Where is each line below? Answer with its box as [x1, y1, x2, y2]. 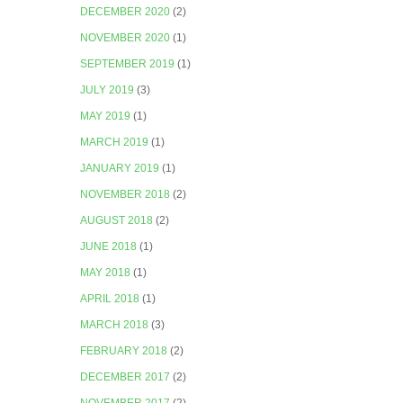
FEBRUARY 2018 [80, 345, 168, 358]
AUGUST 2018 [80, 214, 154, 228]
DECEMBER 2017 [80, 371, 171, 384]
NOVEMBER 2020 [80, 31, 171, 45]
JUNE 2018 [80, 240, 138, 254]
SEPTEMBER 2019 [80, 58, 175, 71]
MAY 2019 [80, 110, 131, 123]
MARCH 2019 [80, 136, 149, 149]
